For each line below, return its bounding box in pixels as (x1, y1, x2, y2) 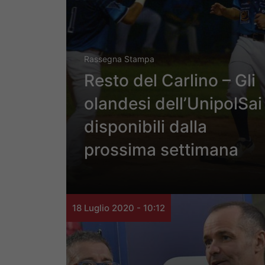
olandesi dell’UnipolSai (84, 93, 262, 114)
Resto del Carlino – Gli (84, 70, 256, 91)
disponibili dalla (84, 117, 207, 137)
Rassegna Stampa (84, 54, 154, 64)
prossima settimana (84, 140, 238, 160)
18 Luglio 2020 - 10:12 (72, 202, 165, 214)
